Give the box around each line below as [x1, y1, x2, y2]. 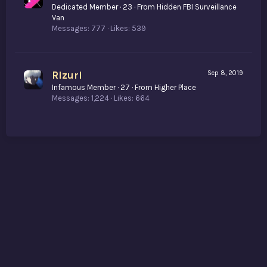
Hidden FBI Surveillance [157, 2, 237, 11]
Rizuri [52, 69, 82, 81]
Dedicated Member [52, 2, 118, 11]
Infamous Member [52, 82, 116, 92]
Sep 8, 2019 [207, 69, 243, 77]
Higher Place [154, 82, 196, 92]
